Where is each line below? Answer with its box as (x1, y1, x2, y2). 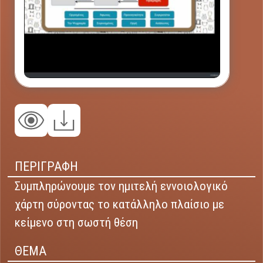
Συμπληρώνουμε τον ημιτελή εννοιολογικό (15, 178, 228, 193)
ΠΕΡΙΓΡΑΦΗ (15, 159, 79, 174)
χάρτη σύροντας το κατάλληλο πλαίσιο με (15, 197, 225, 211)
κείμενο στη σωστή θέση (15, 215, 139, 230)
